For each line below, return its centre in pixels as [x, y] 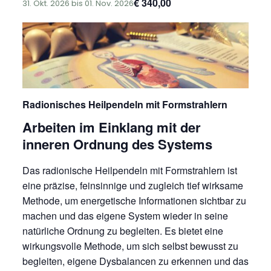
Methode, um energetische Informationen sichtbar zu [134, 200]
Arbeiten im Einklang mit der [111, 127]
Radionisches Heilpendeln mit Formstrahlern [125, 105]
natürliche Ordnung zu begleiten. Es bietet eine [122, 230]
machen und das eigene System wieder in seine [125, 215]
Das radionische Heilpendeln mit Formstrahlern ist [129, 170]
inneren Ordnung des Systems [117, 144]
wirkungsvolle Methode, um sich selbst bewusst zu [130, 246]
